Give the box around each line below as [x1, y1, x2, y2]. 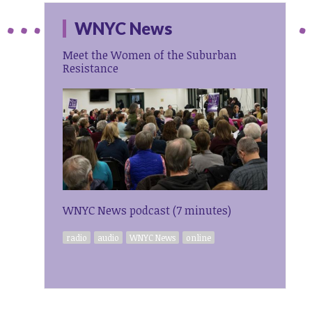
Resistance [63, 60, 119, 76]
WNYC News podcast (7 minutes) [63, 202, 232, 218]
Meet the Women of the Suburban [63, 47, 237, 63]
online [186, 231, 212, 243]
